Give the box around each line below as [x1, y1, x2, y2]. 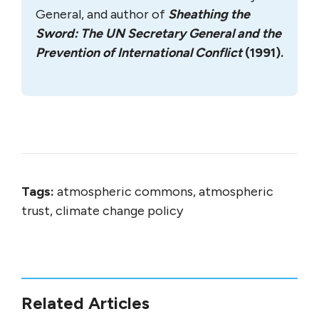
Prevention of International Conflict [36, 44, 245, 61]
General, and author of [36, 6, 168, 22]
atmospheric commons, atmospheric [54, 183, 273, 199]
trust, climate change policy [21, 202, 183, 219]
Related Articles [21, 292, 150, 313]
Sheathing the [168, 6, 250, 22]
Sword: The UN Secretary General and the [36, 25, 281, 41]
